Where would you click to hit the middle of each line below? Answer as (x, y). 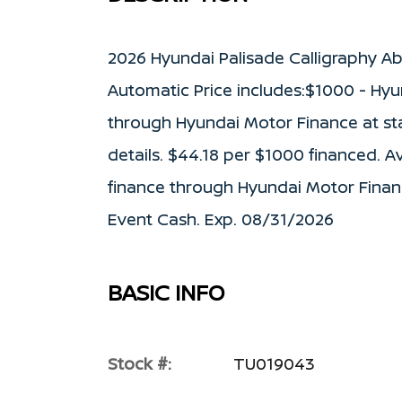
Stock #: (140, 363)
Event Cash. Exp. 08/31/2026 (221, 219)
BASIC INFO (166, 292)
